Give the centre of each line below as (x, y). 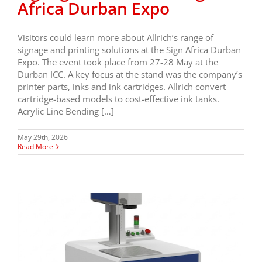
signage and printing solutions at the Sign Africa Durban (129, 50)
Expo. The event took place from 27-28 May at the (118, 62)
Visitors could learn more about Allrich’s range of (116, 38)
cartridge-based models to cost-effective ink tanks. (118, 99)
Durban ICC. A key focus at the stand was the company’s (130, 75)
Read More (35, 147)
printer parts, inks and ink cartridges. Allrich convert (122, 87)
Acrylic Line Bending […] (66, 111)
